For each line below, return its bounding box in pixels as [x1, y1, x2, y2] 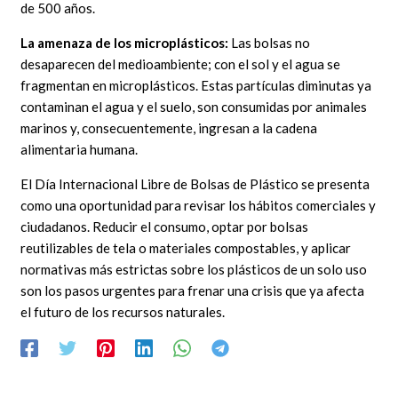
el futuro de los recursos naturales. [20, 303, 226, 320]
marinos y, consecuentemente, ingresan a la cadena [20, 119, 318, 136]
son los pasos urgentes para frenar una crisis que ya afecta [20, 282, 365, 298]
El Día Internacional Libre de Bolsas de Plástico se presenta [20, 175, 370, 192]
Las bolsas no [228, 34, 311, 51]
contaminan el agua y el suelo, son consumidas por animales [20, 98, 368, 115]
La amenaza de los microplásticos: [20, 34, 229, 51]
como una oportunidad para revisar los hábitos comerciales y [20, 196, 377, 213]
